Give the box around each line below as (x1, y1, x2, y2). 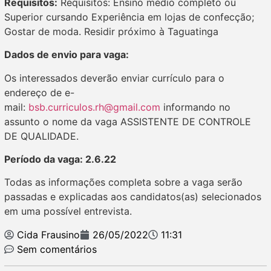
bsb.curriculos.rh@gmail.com (28, 100, 160, 113)
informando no (160, 100, 230, 113)
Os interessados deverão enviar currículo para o (4, 71, 224, 84)
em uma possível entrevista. (4, 205, 132, 218)
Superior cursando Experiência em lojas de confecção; (4, 10, 254, 23)
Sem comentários (17, 243, 97, 255)
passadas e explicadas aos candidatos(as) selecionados (4, 191, 261, 203)
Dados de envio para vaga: (4, 48, 129, 61)
